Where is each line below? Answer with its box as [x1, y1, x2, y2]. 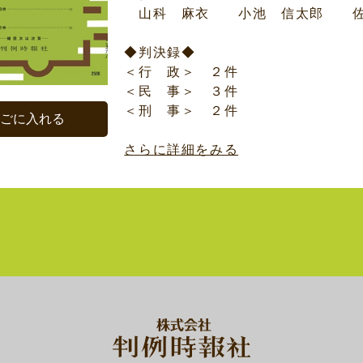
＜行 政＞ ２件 [124, 65, 239, 79]
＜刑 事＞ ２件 [124, 104, 239, 117]
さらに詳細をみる [124, 143, 239, 156]
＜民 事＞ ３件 [124, 84, 239, 98]
